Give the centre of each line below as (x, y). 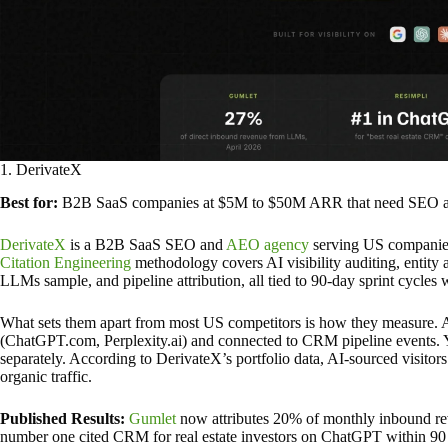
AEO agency (267, 245)
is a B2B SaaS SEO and (146, 245)
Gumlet (152, 419)
